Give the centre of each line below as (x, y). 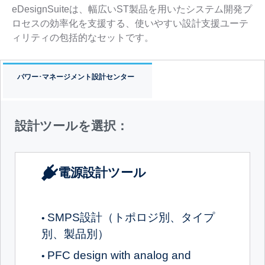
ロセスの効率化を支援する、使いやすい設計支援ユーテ (130, 23)
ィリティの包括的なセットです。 (83, 38)
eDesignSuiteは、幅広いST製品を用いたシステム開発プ (132, 9)
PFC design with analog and (119, 255)
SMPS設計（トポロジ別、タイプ (131, 217)
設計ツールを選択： (72, 126)
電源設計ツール (102, 172)
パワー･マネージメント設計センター (75, 77)
